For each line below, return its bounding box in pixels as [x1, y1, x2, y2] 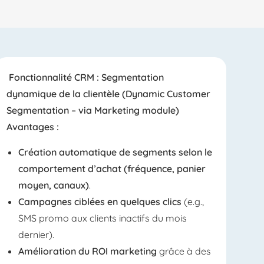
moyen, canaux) [18, 179, 89, 191]
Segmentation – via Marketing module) [6, 104, 179, 116]
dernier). [18, 229, 54, 240]
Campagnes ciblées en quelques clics [18, 196, 181, 207]
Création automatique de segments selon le [18, 146, 212, 158]
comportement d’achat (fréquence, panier [18, 163, 206, 174]
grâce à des [156, 245, 211, 257]
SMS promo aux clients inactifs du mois [18, 212, 187, 224]
